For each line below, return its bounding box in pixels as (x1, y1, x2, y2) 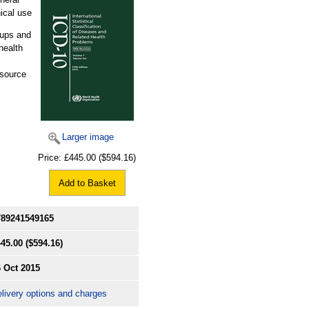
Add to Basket (58, 178, 116, 189)
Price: (38, 152, 64, 163)
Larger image (61, 132, 114, 143)
